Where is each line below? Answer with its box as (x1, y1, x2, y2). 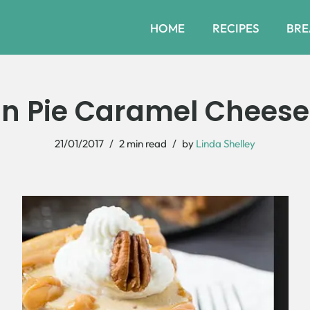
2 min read (119, 137, 167, 150)
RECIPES (212, 20, 259, 35)
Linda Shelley (196, 137, 255, 150)
